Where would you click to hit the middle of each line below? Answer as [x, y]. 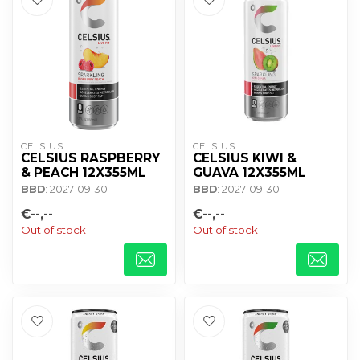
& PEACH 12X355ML [84, 172]
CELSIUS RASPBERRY [90, 158]
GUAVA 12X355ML [250, 172]
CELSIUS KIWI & [245, 158]
